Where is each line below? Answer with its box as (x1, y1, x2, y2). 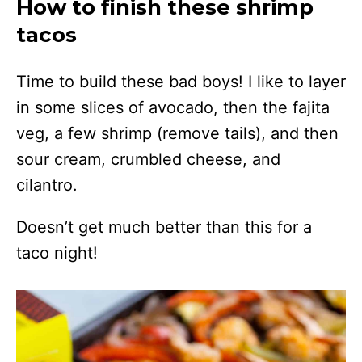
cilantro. (16, 175, 78, 196)
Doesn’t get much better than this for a (16, 217, 312, 238)
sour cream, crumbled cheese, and (16, 149, 280, 170)
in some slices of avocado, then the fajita (16, 98, 330, 118)
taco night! (16, 243, 98, 263)
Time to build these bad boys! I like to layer (16, 72, 346, 92)
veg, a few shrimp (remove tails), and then (16, 124, 339, 144)
